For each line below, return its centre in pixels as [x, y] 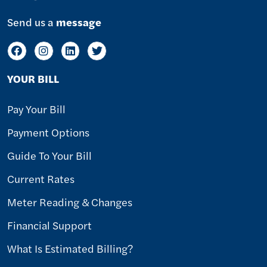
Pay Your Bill [36, 108]
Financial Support [49, 225]
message [79, 21]
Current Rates [41, 178]
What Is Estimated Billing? [70, 248]
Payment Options [48, 132]
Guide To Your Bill [49, 155]
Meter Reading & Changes [70, 201]
